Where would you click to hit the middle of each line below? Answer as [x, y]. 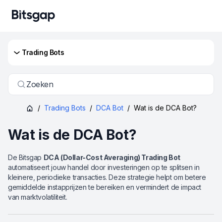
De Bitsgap [26, 157]
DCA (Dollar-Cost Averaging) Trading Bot [112, 157]
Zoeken [40, 84]
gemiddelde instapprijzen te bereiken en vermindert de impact [105, 187]
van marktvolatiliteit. [38, 197]
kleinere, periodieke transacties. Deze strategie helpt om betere [107, 177]
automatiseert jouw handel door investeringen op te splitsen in [104, 167]
